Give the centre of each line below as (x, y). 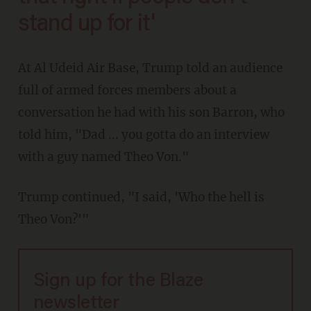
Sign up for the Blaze (118, 282)
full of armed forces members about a (127, 91)
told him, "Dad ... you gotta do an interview (143, 135)
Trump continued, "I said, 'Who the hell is (22, 197)
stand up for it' (86, 25)
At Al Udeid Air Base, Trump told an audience (22, 68)
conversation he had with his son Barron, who (151, 113)
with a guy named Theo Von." (103, 157)
